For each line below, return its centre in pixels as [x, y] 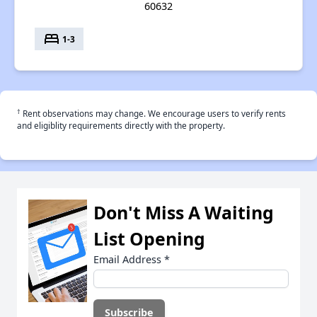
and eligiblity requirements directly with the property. [121, 126]
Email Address [129, 260]
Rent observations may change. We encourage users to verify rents [153, 114]
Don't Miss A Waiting [184, 213]
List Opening [149, 239]
